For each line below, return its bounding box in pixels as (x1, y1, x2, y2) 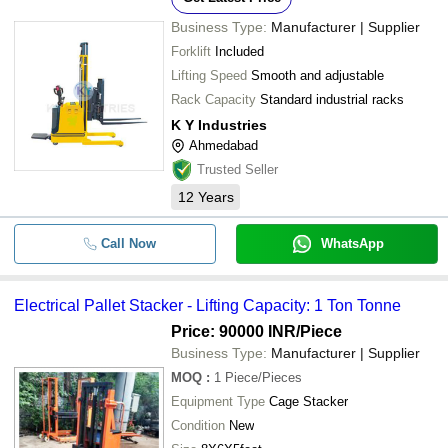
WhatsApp (320, 236, 384, 251)
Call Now (100, 236, 156, 251)
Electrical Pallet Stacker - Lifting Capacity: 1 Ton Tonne (14, 297, 401, 314)
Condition (171, 418, 225, 433)
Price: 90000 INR (171, 323, 296, 340)
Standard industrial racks (260, 92, 404, 107)
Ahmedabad (189, 138, 258, 153)
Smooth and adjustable (251, 68, 384, 83)
